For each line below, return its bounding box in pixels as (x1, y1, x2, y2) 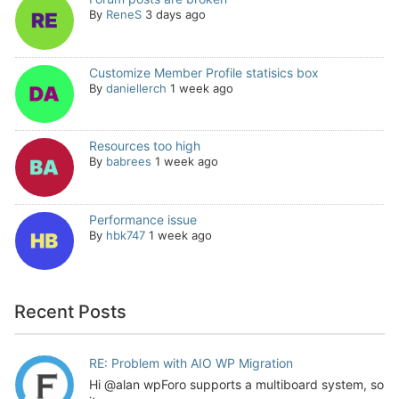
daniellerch (105, 80, 167, 95)
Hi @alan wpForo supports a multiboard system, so (88, 377, 384, 393)
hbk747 (105, 227, 145, 242)
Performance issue (88, 211, 197, 227)
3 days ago (144, 7, 206, 22)
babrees (105, 154, 151, 169)
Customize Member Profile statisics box (88, 64, 319, 80)
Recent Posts (14, 301, 126, 323)
